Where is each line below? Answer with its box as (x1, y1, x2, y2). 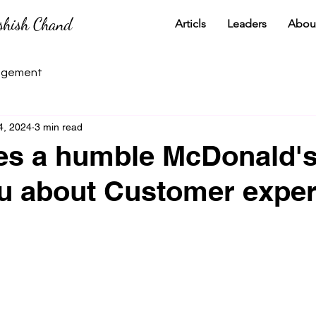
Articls (174, 17, 206, 30)
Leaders (226, 17, 267, 30)
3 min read (35, 121, 83, 133)
